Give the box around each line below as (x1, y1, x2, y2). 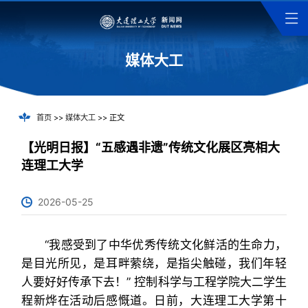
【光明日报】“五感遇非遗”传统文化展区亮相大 (21, 140, 280, 155)
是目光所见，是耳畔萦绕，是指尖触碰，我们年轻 (21, 256, 287, 270)
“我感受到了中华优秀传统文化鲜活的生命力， (44, 238, 287, 252)
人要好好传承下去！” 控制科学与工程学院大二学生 (21, 275, 287, 289)
